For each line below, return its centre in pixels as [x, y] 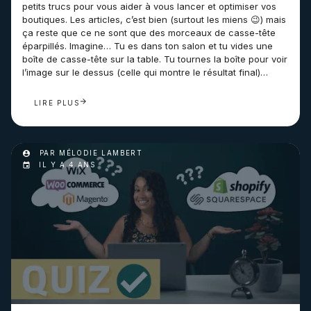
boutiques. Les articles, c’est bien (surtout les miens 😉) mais [154, 19]
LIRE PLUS [57, 103]
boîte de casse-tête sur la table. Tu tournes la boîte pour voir [155, 59]
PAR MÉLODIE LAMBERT [90, 153]
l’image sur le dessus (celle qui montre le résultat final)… [145, 72]
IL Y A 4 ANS [67, 165]
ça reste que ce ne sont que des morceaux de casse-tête [149, 33]
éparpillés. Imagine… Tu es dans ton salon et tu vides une [148, 46]
